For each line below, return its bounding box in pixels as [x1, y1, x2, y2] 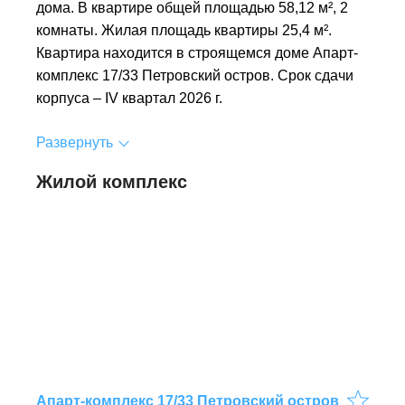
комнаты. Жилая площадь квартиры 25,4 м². [36, 23, 332, 39]
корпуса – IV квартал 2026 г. [36, 90, 222, 107]
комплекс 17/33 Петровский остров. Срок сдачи [36, 68, 353, 84]
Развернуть [36, 135, 113, 151]
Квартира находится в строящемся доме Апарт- [36, 45, 358, 61]
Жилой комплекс [36, 172, 187, 193]
